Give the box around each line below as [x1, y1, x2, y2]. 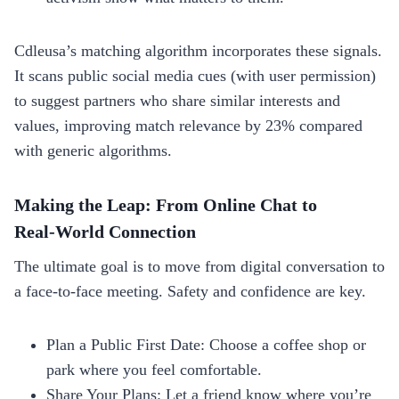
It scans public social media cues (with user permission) [14, 66, 376, 85]
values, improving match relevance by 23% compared [14, 116, 362, 134]
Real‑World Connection [14, 221, 196, 241]
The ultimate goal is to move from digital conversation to [14, 256, 385, 275]
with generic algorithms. [14, 141, 172, 159]
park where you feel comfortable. [46, 360, 262, 379]
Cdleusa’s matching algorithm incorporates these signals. [14, 41, 382, 60]
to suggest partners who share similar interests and [14, 91, 340, 110]
